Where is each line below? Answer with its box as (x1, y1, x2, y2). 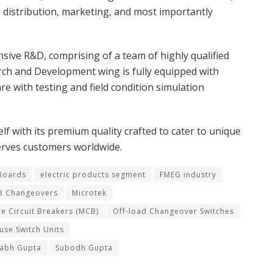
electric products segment (40, 169, 146, 180)
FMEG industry (160, 169, 216, 180)
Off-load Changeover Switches (113, 205, 234, 216)
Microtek (72, 187, 107, 198)
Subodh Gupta (55, 242, 113, 253)
